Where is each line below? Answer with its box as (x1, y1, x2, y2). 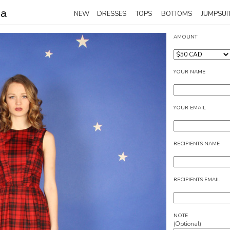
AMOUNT (174, 33, 197, 41)
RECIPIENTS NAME (174, 140, 220, 147)
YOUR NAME (174, 68, 205, 75)
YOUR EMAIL (174, 104, 206, 111)
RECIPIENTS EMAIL (174, 176, 220, 183)
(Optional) (174, 220, 201, 228)
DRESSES (97, 9, 126, 18)
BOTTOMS (161, 9, 192, 18)
